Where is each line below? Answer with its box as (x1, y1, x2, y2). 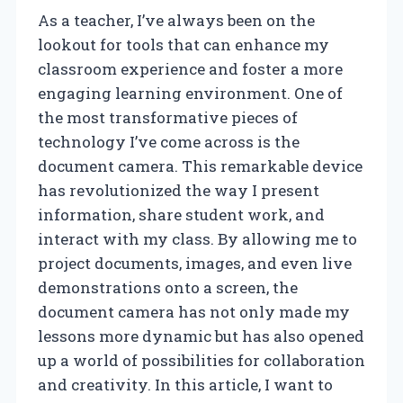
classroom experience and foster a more (38, 58, 343, 79)
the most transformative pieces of (38, 106, 298, 128)
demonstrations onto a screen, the (38, 276, 298, 298)
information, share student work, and (38, 203, 325, 225)
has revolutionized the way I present (38, 179, 319, 201)
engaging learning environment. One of (38, 82, 343, 103)
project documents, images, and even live (38, 252, 352, 273)
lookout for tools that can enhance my (38, 33, 329, 55)
